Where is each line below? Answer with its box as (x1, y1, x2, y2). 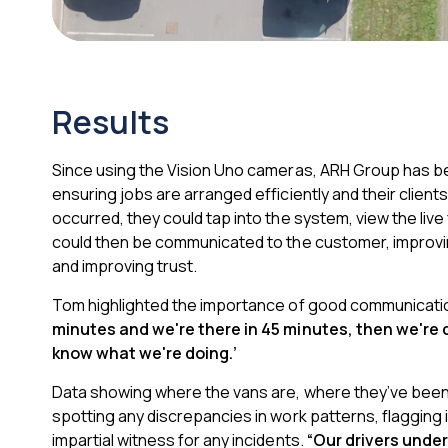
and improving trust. (52, 255, 201, 278)
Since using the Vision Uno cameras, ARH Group (52, 159, 403, 182)
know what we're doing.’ (52, 342, 238, 365)
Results (52, 100, 170, 145)
